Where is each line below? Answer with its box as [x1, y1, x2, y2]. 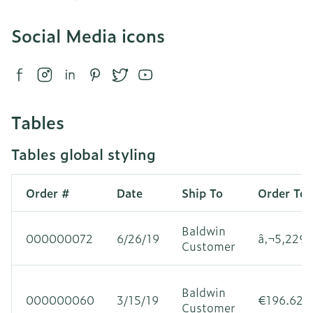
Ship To [182, 184, 223, 201]
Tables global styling [11, 143, 156, 164]
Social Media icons [11, 22, 165, 48]
